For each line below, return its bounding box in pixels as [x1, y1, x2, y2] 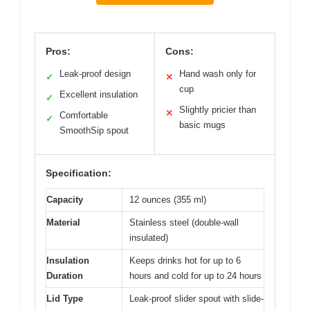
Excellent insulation [60, 89, 138, 100]
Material [46, 217, 80, 228]
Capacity [46, 194, 83, 205]
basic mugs [179, 120, 226, 130]
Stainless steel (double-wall [129, 217, 239, 228]
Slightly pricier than [179, 104, 256, 115]
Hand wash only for [179, 69, 256, 79]
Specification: [46, 167, 111, 179]
